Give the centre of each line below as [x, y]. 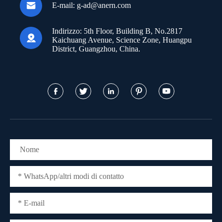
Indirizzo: [67, 31]
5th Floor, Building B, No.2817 [132, 31]
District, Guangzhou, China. [96, 49]
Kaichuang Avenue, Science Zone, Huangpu [122, 40]
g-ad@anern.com [104, 5]
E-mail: [63, 5]
